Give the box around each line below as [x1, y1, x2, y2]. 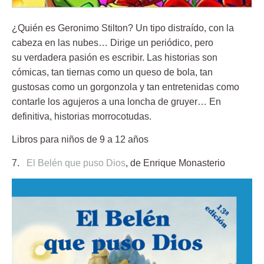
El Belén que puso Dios [27, 157, 126, 168]
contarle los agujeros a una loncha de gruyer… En [12, 96, 221, 107]
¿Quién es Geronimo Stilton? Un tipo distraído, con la [12, 22, 234, 33]
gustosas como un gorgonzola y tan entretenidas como [12, 81, 239, 92]
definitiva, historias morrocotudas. [12, 111, 151, 121]
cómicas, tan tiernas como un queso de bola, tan [12, 67, 213, 77]
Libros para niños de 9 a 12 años [12, 134, 148, 145]
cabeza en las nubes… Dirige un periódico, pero [12, 37, 213, 48]
